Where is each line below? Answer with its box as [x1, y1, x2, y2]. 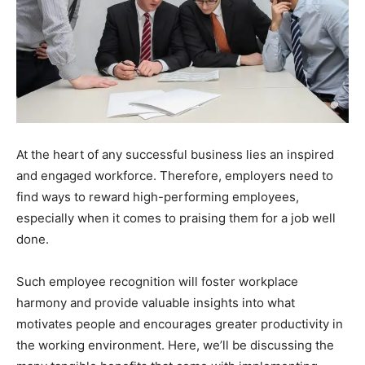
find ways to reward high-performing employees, [16, 189, 299, 204]
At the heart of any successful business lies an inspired [16, 147, 334, 162]
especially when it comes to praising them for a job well [16, 210, 336, 226]
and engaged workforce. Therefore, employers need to [16, 168, 333, 183]
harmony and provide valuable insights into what [16, 295, 295, 310]
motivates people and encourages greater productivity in [16, 316, 343, 332]
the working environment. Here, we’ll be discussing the [16, 337, 334, 353]
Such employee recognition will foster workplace [16, 274, 298, 289]
